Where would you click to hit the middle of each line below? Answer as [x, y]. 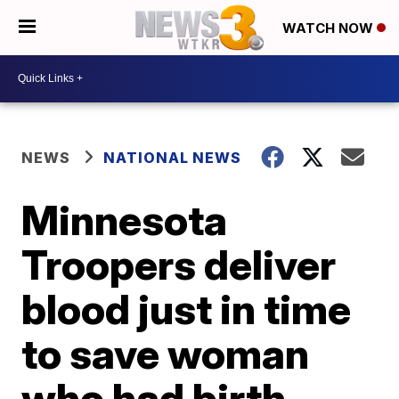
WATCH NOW [330, 28]
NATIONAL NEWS [173, 157]
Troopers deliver [179, 264]
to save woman [166, 353]
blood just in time [187, 309]
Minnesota [125, 220]
